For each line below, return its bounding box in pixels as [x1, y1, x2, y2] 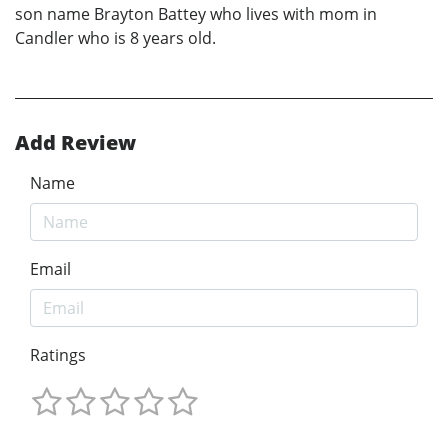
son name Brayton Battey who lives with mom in [15, 3, 377, 26]
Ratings [30, 344, 86, 367]
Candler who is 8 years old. [15, 27, 216, 50]
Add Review [15, 129, 136, 157]
